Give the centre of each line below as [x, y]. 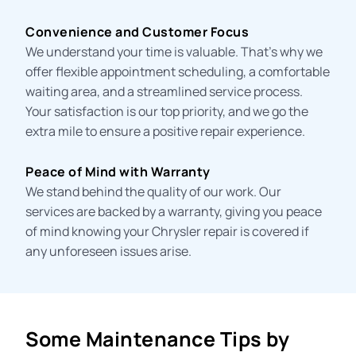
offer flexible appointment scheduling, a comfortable [178, 71]
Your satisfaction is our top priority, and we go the [167, 111]
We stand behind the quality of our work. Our [154, 191]
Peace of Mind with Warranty [118, 171]
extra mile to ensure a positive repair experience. [166, 131]
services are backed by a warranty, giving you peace [174, 211]
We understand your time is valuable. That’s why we [174, 51]
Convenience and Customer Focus [137, 31]
